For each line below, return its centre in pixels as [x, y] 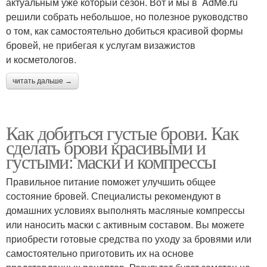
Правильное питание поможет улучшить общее [111, 181]
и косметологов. [41, 59]
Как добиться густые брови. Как [122, 132]
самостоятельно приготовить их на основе [100, 253]
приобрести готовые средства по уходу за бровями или [129, 238]
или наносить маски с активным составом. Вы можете [125, 224]
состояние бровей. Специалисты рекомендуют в [114, 195]
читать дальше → [42, 81]
